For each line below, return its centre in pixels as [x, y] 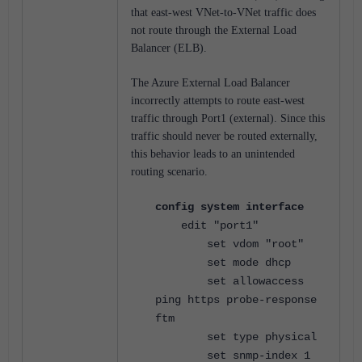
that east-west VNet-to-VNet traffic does [223, 13]
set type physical [236, 337]
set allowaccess [229, 282]
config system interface [229, 207]
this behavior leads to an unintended [213, 154]
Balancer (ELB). [169, 48]
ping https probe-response [236, 300]
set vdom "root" [229, 244]
